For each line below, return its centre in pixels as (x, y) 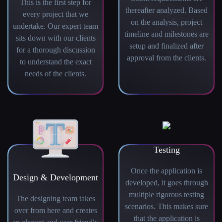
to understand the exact (55, 62)
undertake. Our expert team (55, 26)
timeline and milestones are (166, 34)
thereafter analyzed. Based (166, 10)
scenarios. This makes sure (166, 207)
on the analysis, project (166, 22)
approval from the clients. (166, 58)
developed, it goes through (166, 183)
